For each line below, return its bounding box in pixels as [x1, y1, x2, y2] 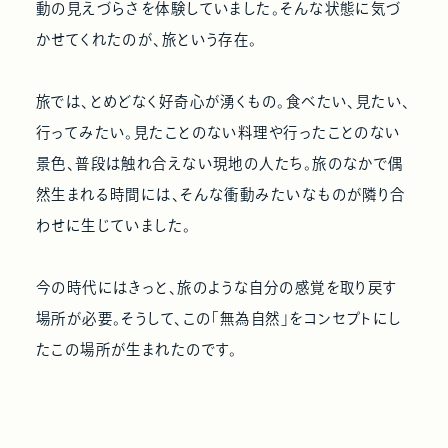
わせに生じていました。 [35, 217, 192, 233]
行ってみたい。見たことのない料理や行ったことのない [35, 124, 401, 140]
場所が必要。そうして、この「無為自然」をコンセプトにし [35, 310, 402, 326]
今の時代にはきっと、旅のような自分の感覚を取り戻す [35, 279, 398, 295]
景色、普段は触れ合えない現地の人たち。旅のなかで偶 [35, 155, 404, 171]
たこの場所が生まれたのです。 [35, 341, 238, 357]
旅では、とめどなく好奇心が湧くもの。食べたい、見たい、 [35, 93, 411, 109]
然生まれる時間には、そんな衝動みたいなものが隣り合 [35, 186, 406, 202]
